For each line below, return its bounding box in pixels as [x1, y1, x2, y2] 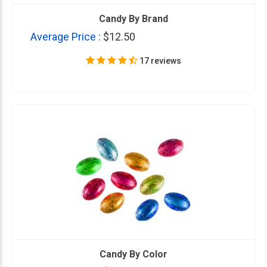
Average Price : [30, 30, 103, 43]
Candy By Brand [99, 13, 168, 24]
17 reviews [139, 56, 181, 66]
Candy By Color [100, 249, 167, 260]
